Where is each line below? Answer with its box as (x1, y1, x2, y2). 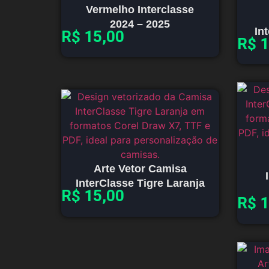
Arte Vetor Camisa (93, 163, 187, 175)
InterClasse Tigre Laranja (75, 177, 205, 190)
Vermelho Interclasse (86, 3, 195, 16)
